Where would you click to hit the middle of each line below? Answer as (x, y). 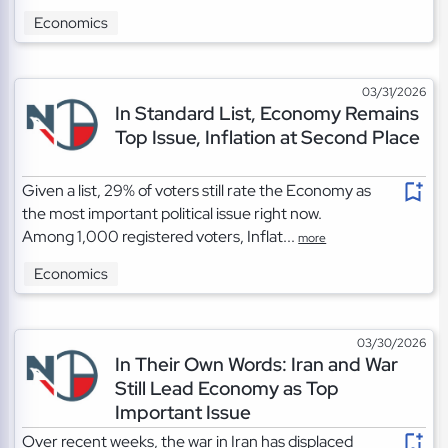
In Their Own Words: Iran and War (256, 363)
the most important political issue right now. (172, 213)
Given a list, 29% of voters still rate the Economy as (197, 190)
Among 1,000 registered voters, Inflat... (160, 236)
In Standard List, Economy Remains (266, 112)
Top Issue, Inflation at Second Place (267, 136)
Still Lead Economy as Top (226, 387)
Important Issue (182, 411)
